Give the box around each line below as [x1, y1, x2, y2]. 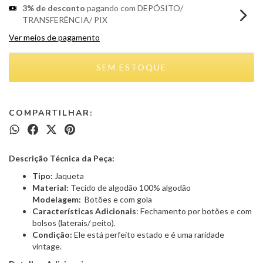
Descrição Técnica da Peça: [9, 153, 114, 164]
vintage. [32, 241, 62, 252]
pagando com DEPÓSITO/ [85, 3, 183, 14]
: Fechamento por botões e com [136, 206, 252, 217]
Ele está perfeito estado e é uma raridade [74, 230, 224, 240]
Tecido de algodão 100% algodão [70, 183, 191, 193]
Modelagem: [32, 194, 85, 205]
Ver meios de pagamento [9, 32, 100, 43]
